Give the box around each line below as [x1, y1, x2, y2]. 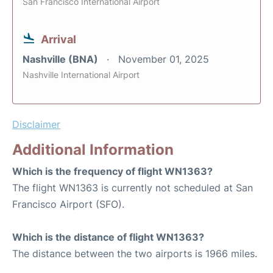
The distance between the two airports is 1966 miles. [12, 247, 257, 260]
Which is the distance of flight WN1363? [12, 231, 204, 244]
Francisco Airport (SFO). [12, 198, 124, 211]
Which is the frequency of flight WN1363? [12, 165, 213, 178]
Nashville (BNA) [23, 53, 101, 66]
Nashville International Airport [23, 69, 140, 80]
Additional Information [12, 141, 174, 159]
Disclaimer [12, 118, 60, 131]
